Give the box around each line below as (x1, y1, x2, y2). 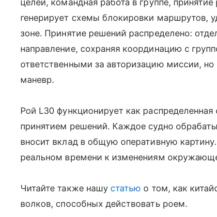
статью (110, 183, 141, 193)
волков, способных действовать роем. (20, 198, 187, 209)
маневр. (20, 74, 55, 85)
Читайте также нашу (20, 183, 111, 193)
